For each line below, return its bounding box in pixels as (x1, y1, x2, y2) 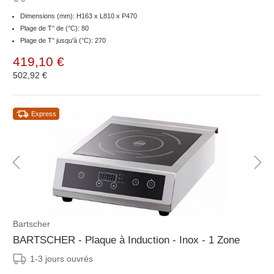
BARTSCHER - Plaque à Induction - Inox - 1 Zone (13, 234, 240, 246)
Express (31, 110, 56, 118)
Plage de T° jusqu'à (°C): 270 (20, 37, 106, 45)
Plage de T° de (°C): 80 (20, 24, 89, 32)
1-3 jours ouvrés (30, 254, 93, 264)
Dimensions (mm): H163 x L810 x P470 (20, 12, 137, 20)
